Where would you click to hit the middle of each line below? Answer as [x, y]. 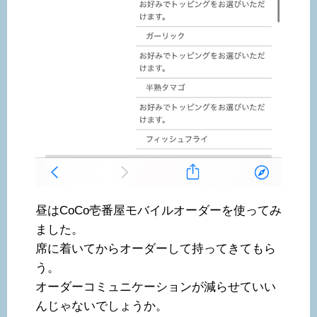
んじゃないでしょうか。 [102, 306]
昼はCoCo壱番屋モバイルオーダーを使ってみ [158, 210]
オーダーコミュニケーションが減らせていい [156, 287]
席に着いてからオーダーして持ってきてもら [156, 248]
